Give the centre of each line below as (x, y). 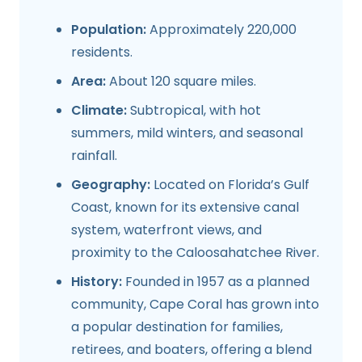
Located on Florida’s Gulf (230, 185)
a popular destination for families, (177, 327)
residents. (102, 53)
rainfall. (94, 156)
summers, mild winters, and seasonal (187, 133)
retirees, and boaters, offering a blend (192, 350)
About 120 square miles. (181, 82)
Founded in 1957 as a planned (216, 282)
